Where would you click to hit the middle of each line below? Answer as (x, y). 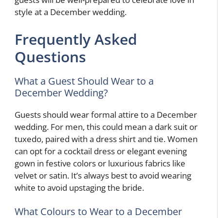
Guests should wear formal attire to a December (106, 114)
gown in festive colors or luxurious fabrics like (100, 163)
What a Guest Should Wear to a (84, 81)
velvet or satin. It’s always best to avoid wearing (103, 175)
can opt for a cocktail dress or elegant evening (101, 151)
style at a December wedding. (71, 12)
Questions (50, 56)
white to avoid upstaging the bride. (79, 187)
